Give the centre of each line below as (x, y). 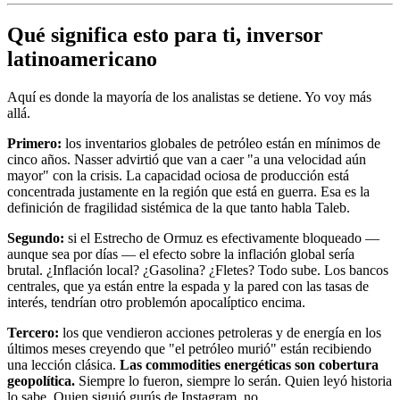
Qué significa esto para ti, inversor (165, 35)
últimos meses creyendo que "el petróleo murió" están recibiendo (189, 349)
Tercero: (33, 333)
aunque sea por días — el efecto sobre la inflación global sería (181, 254)
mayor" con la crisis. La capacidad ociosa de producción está (178, 176)
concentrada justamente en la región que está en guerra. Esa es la (188, 192)
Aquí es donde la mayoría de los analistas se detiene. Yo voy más (189, 97)
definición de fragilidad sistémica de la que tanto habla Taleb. (179, 208)
